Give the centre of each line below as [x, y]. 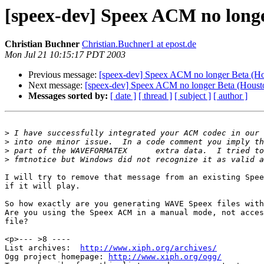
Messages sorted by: [68, 96]
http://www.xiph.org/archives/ [148, 248]
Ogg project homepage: [57, 257]
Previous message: [64, 75]
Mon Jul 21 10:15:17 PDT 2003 [65, 55]
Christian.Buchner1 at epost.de [139, 44]
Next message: [57, 85]
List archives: [42, 248]
